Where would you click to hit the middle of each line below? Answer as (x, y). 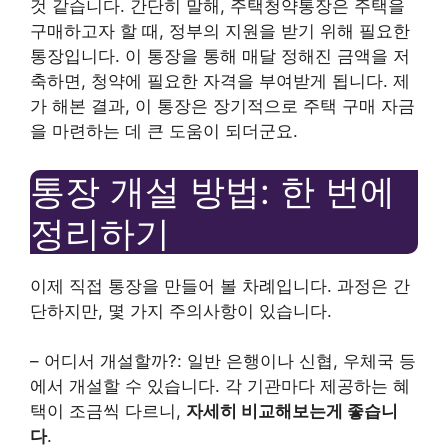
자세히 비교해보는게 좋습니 (292, 411)
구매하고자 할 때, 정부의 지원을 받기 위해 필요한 (220, 31)
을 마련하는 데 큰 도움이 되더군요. (164, 131)
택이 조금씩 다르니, (108, 411)
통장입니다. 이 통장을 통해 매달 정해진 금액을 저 (220, 56)
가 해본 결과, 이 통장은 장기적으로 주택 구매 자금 (222, 106)
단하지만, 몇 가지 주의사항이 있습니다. (181, 310)
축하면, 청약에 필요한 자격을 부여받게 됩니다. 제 (220, 81)
